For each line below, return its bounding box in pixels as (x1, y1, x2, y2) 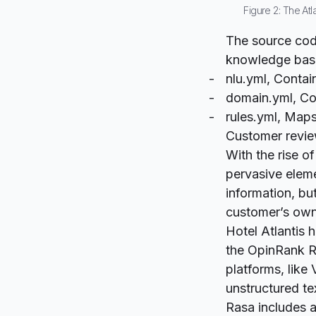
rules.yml (226, 109, 277, 124)
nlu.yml (226, 71, 267, 86)
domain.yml (226, 90, 293, 105)
